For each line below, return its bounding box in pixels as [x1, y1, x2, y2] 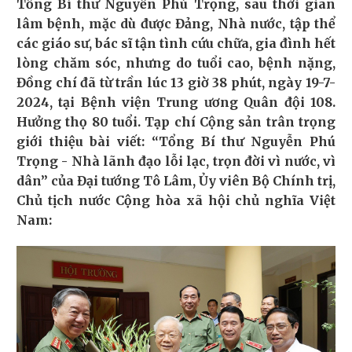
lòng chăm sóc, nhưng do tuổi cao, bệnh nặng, [16, 55, 335, 71]
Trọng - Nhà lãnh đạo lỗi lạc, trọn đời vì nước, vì [16, 153, 335, 169]
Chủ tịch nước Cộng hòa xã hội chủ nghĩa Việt [16, 192, 335, 208]
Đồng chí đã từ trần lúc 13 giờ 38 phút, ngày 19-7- [16, 75, 335, 90]
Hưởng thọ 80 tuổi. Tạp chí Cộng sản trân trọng [16, 114, 335, 130]
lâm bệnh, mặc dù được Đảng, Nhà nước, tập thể [16, 16, 335, 31]
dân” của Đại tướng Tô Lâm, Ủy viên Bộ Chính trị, [16, 173, 335, 189]
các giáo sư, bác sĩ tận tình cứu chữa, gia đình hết [16, 35, 335, 51]
